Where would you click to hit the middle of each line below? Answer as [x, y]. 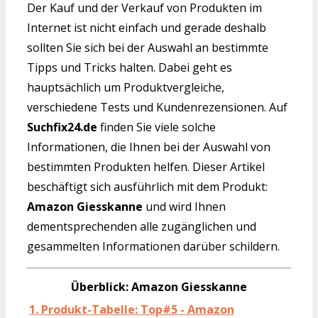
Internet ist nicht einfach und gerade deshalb [147, 28]
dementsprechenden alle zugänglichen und [142, 227]
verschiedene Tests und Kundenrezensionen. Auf [157, 108]
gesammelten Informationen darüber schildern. [153, 247]
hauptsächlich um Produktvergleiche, [126, 88]
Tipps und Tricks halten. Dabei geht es [130, 68]
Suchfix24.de [62, 127]
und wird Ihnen [184, 207]
